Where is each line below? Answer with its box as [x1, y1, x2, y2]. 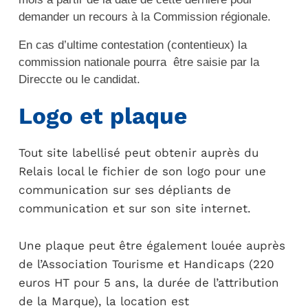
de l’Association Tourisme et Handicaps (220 [18, 257, 274, 271]
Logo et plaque [18, 102, 187, 129]
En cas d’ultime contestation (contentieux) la [18, 38, 247, 52]
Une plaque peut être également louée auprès [18, 239, 285, 252]
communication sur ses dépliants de [18, 182, 231, 197]
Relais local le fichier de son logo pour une [18, 164, 266, 178]
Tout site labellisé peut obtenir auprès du [18, 145, 258, 159]
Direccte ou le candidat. [18, 72, 140, 86]
